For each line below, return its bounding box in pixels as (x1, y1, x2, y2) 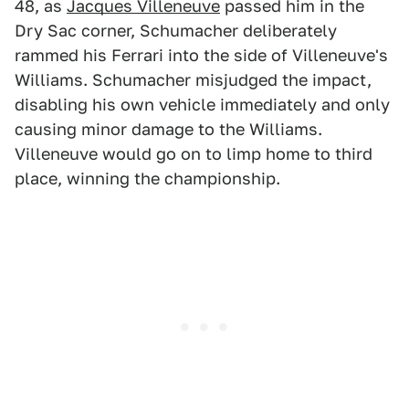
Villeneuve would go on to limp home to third (15, 144, 372, 163)
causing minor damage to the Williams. (15, 120, 322, 139)
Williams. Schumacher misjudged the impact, (15, 70, 372, 89)
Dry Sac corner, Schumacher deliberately (15, 21, 337, 40)
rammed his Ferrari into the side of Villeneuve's (15, 46, 388, 65)
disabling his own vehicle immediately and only (15, 95, 390, 114)
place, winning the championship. (15, 169, 280, 188)
